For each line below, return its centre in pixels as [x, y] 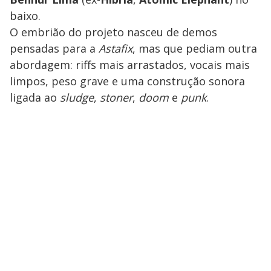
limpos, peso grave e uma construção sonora [127, 81]
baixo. [25, 15]
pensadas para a [54, 48]
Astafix [116, 48]
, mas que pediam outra [195, 48]
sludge [77, 97]
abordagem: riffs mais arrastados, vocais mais [130, 64]
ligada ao [35, 97]
